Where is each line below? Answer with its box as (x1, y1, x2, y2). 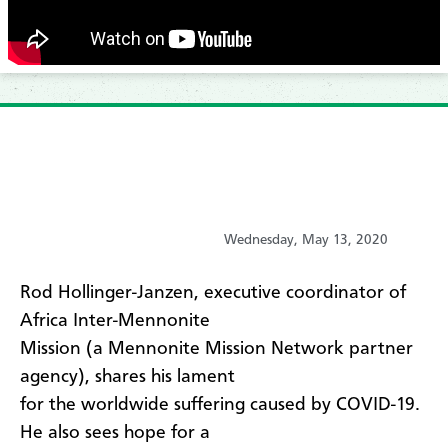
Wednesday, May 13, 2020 (224, 232, 388, 247)
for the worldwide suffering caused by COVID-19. (20, 395, 420, 414)
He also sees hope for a (20, 423, 210, 442)
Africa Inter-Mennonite (20, 311, 210, 330)
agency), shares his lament (20, 367, 235, 386)
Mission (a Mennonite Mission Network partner (20, 339, 413, 358)
